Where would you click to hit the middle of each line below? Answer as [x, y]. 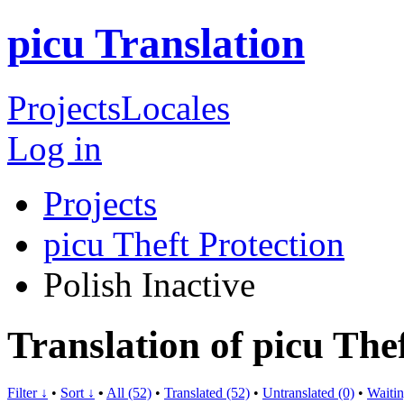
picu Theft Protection [194, 243]
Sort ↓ [78, 392]
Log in [55, 148]
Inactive [198, 284]
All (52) [129, 392]
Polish [92, 284]
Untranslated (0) [308, 392]
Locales [175, 107]
